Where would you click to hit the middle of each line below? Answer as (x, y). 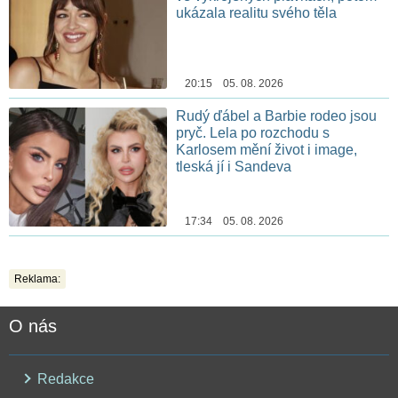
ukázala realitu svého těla (257, 12)
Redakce (64, 379)
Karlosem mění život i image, (267, 150)
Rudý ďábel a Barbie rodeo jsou (277, 116)
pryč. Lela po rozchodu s (253, 133)
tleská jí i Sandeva (234, 167)
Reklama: (37, 279)
